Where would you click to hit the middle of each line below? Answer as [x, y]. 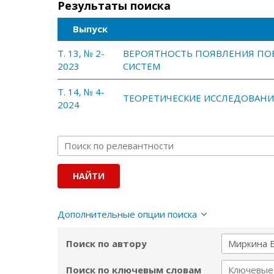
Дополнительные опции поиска [128, 214]
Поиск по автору [107, 243]
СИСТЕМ [142, 66]
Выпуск [91, 29]
